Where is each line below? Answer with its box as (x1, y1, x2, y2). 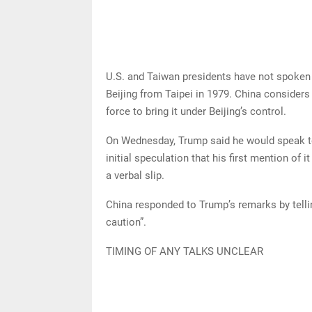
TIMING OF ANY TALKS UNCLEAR (106, 244, 263, 258)
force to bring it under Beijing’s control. (106, 104, 286, 118)
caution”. (106, 215, 146, 228)
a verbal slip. (106, 169, 164, 182)
